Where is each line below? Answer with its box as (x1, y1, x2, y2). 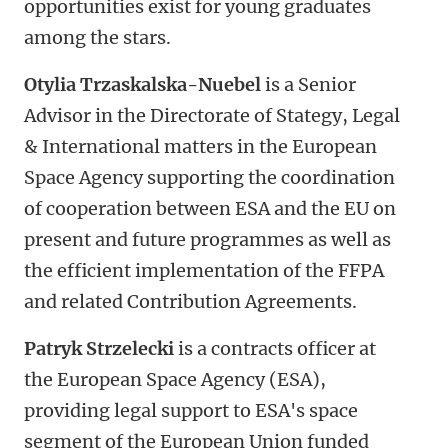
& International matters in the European (24, 135, 377, 158)
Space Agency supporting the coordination (24, 166, 395, 189)
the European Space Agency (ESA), (24, 368, 326, 391)
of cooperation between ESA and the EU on (24, 197, 396, 220)
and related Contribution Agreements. (24, 290, 357, 313)
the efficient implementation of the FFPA (24, 259, 384, 282)
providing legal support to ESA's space (24, 399, 358, 422)
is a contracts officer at (174, 337, 376, 360)
